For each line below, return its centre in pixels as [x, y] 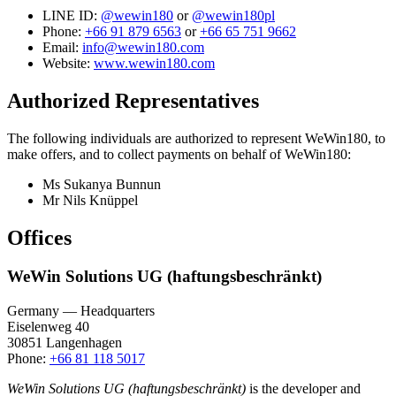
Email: [62, 47]
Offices [39, 237]
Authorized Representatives [133, 100]
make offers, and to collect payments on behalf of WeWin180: [179, 154]
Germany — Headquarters [81, 311]
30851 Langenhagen [65, 343]
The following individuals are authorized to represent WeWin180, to [196, 138]
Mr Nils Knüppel [90, 200]
